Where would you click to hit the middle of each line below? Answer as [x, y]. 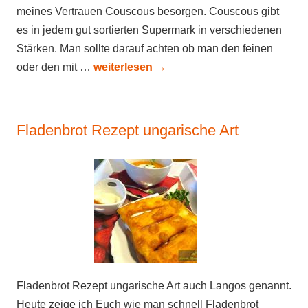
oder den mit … [55, 67]
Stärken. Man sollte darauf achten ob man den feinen [145, 48]
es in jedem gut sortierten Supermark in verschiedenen [149, 30]
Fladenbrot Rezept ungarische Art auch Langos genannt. [154, 286]
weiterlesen [124, 67]
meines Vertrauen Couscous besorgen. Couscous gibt [148, 11]
